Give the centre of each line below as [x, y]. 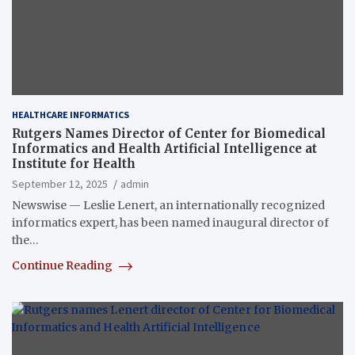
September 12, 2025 [60, 184]
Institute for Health [74, 164]
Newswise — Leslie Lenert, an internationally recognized [168, 206]
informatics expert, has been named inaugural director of [170, 223]
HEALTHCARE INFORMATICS [71, 115]
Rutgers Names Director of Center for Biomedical [169, 134]
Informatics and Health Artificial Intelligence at [164, 149]
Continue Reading [63, 266]
